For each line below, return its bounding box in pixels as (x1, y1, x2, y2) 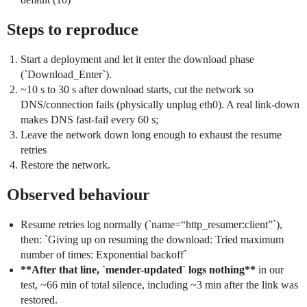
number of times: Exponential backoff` (21, 249, 187, 261)
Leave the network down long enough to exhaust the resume (21, 129, 282, 141)
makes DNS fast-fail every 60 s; (21, 114, 158, 126)
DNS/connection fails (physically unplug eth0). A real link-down (21, 99, 299, 111)
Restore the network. (21, 159, 110, 171)
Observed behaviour (7, 186, 150, 204)
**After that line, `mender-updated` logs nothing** (21, 264, 256, 276)
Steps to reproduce (7, 21, 138, 39)
